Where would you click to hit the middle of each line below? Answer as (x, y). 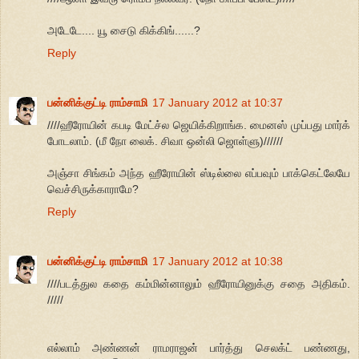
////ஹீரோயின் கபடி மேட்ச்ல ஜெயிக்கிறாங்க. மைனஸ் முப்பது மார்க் (199, 125)
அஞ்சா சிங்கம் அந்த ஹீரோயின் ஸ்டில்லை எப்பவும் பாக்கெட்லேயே (199, 173)
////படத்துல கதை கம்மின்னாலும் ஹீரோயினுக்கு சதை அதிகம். (199, 283)
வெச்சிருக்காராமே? (93, 189)
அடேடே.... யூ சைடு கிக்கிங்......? (124, 30)
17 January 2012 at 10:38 (218, 261)
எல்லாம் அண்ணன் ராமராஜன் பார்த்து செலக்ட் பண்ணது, (199, 347)
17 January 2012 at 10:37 (218, 102)
